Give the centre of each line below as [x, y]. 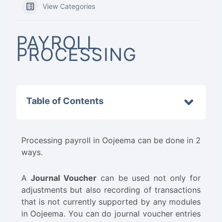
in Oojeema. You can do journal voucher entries [111, 213]
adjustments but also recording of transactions [111, 190]
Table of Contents [65, 101]
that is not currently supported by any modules [111, 201]
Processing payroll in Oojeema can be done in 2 [111, 140]
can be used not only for [149, 178]
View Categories [69, 6]
